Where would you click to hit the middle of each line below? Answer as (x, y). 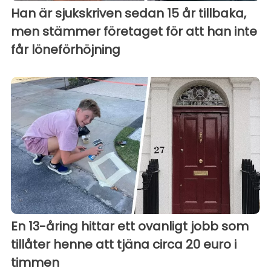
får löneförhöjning (66, 50)
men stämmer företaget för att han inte (134, 32)
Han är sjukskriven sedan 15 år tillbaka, (129, 14)
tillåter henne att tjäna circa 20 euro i (124, 244)
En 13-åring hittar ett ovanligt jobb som (130, 226)
